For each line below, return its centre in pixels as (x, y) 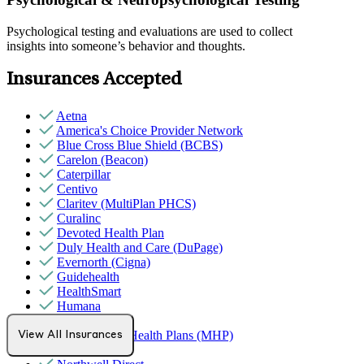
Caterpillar (84, 175)
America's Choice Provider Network (149, 131)
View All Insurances (70, 336)
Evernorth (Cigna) (104, 262)
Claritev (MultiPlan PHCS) (126, 204)
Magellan (81, 321)
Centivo (77, 189)
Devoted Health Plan (110, 233)
